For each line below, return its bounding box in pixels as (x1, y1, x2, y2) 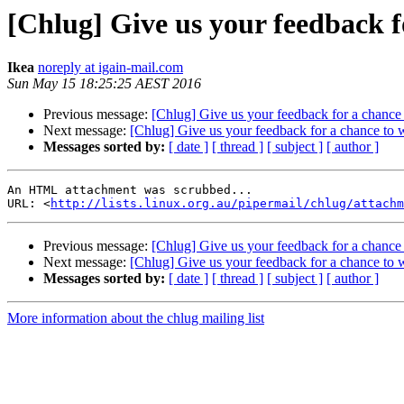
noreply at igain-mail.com (38, 60, 183, 76)
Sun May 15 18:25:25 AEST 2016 (7, 76, 201, 92)
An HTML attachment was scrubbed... (7, 183, 252, 197)
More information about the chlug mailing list (7, 310, 264, 326)
